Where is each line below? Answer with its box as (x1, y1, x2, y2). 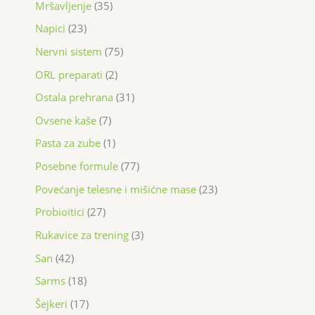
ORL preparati (35, 67, 103, 82)
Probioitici (35, 205, 84, 219)
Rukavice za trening (35, 228, 129, 242)
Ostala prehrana (35, 90, 113, 105)
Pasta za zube (35, 136, 101, 150)
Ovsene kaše (35, 112, 96, 127)
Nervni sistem (35, 44, 102, 58)
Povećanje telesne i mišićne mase (35, 181, 196, 196)
